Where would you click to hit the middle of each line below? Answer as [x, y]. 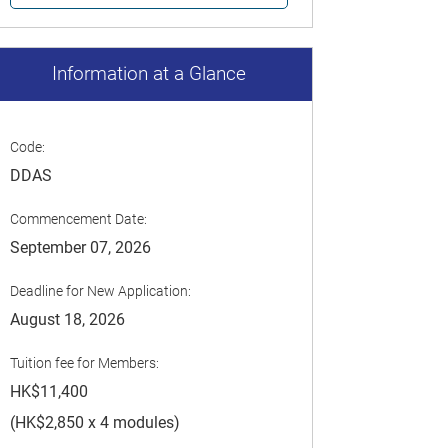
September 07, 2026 [80, 248]
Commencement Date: [78, 219]
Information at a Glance [148, 74]
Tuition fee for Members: [84, 363]
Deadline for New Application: [100, 291]
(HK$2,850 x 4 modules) [94, 423]
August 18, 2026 [67, 320]
